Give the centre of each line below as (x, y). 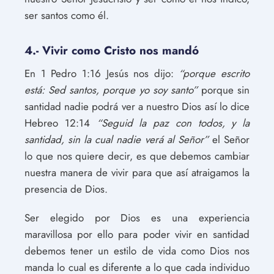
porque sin (223, 90)
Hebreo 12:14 (61, 123)
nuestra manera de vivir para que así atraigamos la (137, 172)
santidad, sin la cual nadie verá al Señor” (117, 139)
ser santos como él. (67, 15)
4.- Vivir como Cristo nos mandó (112, 50)
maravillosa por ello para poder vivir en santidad (137, 234)
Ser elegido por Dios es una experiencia (137, 218)
